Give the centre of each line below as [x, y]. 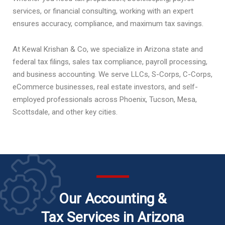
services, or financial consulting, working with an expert [103, 11]
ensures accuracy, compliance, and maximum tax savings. [108, 24]
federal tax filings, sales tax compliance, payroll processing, [110, 62]
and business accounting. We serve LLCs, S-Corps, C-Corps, [113, 74]
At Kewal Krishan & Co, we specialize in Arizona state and [108, 49]
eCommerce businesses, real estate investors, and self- [105, 87]
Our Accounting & [113, 199]
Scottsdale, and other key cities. [65, 112]
